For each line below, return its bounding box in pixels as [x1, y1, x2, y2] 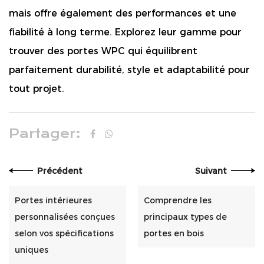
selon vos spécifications [15, 228, 114, 239]
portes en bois [144, 228, 204, 239]
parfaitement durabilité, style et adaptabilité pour [9, 64, 250, 75]
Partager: [9, 126, 81, 141]
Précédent [37, 165, 82, 176]
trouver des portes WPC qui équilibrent [9, 45, 197, 57]
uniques [15, 245, 48, 256]
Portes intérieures [15, 195, 92, 206]
